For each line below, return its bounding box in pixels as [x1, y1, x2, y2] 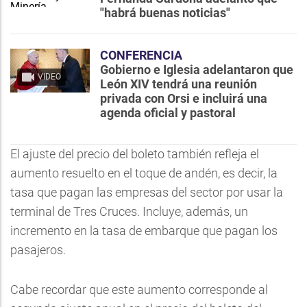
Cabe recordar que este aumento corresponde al [10, 282, 268, 297]
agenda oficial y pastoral [100, 106, 236, 120]
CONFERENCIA [100, 48, 182, 62]
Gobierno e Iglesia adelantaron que [100, 62, 293, 77]
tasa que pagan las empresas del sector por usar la [10, 185, 283, 199]
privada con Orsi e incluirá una [100, 91, 267, 106]
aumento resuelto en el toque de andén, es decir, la [10, 166, 278, 180]
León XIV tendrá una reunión [100, 77, 257, 91]
